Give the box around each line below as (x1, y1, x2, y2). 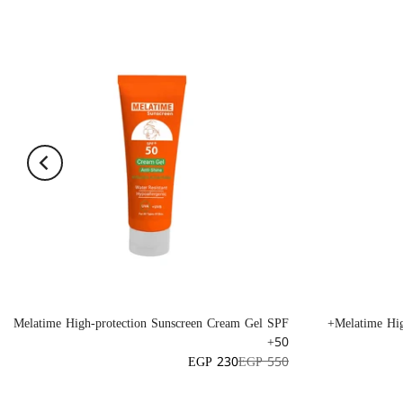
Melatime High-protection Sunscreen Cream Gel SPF (13, 311, 289, 336)
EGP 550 (238, 350, 289, 374)
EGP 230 (188, 350, 238, 374)
